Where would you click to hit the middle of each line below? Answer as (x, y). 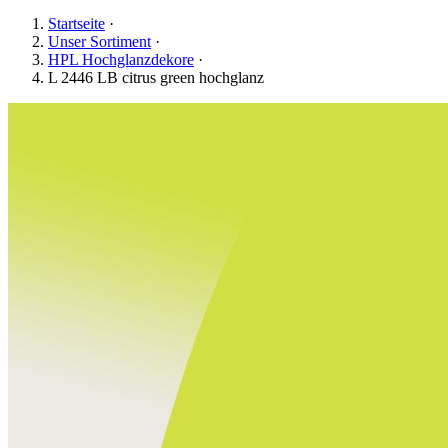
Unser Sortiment (99, 41)
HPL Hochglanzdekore (121, 59)
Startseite (76, 23)
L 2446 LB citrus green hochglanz (156, 77)
